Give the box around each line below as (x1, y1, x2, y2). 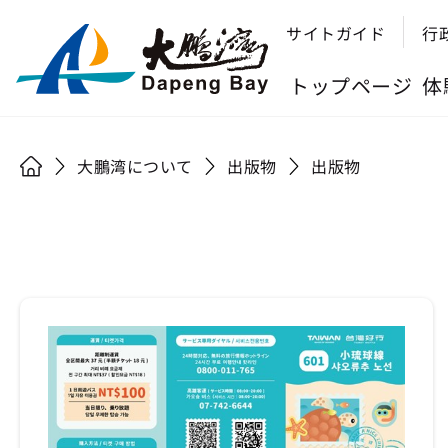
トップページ (289, 71, 412, 100)
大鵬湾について (77, 154, 193, 178)
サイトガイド (286, 21, 385, 45)
